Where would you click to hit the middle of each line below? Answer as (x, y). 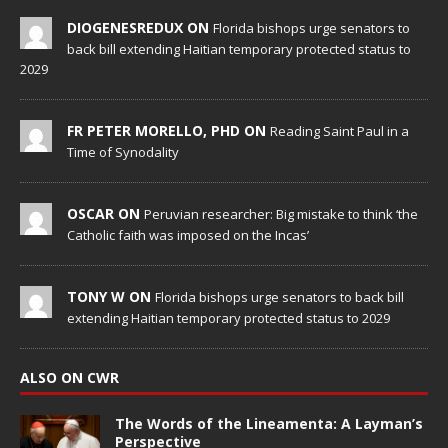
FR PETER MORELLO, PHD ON (168, 131)
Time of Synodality (123, 152)
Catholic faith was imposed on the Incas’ (188, 235)
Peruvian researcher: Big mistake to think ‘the (281, 214)
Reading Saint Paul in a (339, 131)
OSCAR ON (105, 214)
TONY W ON (111, 297)
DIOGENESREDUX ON (140, 28)
